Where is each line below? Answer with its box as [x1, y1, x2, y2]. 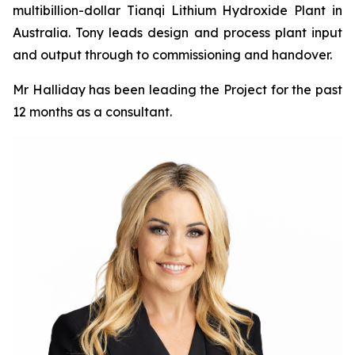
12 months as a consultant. [13, 104, 172, 120]
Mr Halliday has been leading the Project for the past [13, 82, 342, 97]
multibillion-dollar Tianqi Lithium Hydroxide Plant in [13, 2, 342, 18]
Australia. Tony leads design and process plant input [13, 25, 342, 40]
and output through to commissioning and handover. [13, 47, 332, 63]
